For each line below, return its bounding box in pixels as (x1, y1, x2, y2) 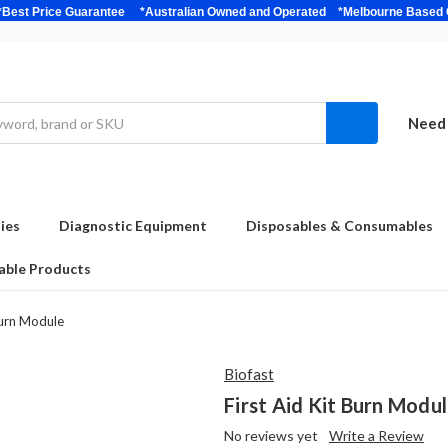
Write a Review (328, 426, 424, 444)
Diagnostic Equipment (59, 216, 207, 234)
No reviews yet (224, 426, 318, 444)
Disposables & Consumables (246, 216, 433, 234)
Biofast (224, 364, 274, 383)
